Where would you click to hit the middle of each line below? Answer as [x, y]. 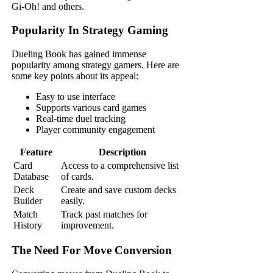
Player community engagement [96, 129]
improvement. [88, 225]
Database [31, 176]
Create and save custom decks [119, 190]
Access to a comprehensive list [120, 165]
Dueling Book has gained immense [79, 54]
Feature [36, 152]
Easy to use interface [76, 96]
